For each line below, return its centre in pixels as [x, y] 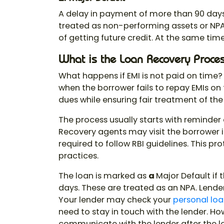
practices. [78, 156]
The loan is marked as [103, 176]
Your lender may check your [116, 200]
